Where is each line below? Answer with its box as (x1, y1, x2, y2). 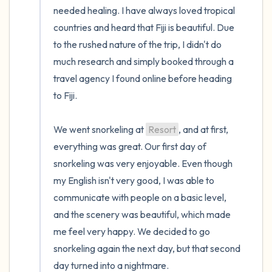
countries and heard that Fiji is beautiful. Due (53, 21, 234, 33)
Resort (148, 123, 176, 135)
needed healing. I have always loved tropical (53, 4, 235, 16)
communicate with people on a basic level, (53, 191, 226, 203)
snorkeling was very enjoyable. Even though (53, 157, 233, 169)
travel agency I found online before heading (53, 72, 232, 84)
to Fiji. (53, 89, 77, 101)
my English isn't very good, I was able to (53, 174, 214, 186)
